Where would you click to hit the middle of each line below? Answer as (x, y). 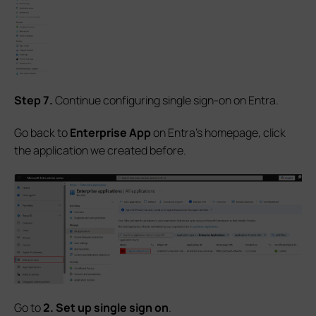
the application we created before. (100, 151)
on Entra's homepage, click (219, 133)
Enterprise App (111, 133)
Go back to (42, 133)
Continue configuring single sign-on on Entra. (166, 101)
